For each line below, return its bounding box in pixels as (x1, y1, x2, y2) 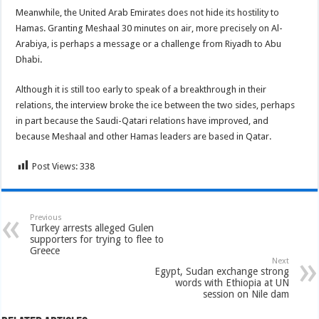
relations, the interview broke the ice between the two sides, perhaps (16, 99, 296, 110)
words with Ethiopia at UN (174, 276, 289, 288)
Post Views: (32, 160, 78, 172)
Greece (30, 244, 61, 256)
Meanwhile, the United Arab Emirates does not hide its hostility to (16, 6, 280, 18)
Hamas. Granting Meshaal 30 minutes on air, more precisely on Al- (16, 22, 283, 33)
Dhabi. (16, 53, 43, 65)
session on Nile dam (202, 288, 289, 300)
